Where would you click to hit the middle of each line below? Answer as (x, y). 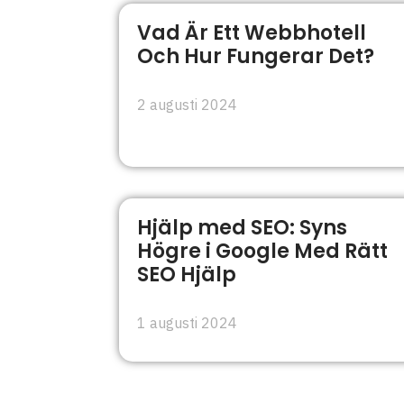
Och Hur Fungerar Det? (256, 56)
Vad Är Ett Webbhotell (252, 32)
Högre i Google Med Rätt (262, 251)
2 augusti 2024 (187, 104)
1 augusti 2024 (187, 322)
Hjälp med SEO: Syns (242, 227)
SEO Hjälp (187, 274)
